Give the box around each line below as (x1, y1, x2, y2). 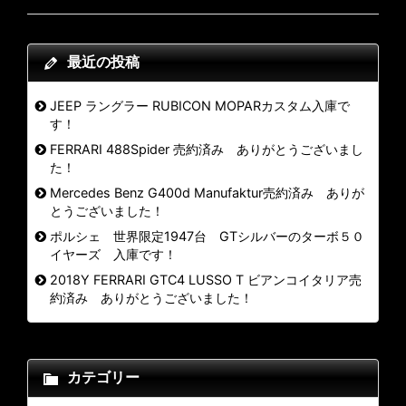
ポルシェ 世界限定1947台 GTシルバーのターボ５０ (50, 228, 364, 245)
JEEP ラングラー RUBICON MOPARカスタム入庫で (50, 98, 350, 114)
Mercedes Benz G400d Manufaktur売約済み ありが (50, 185, 364, 201)
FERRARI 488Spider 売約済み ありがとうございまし (50, 141, 363, 158)
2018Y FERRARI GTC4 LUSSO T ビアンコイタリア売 (50, 272, 362, 288)
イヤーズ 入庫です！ (50, 246, 177, 263)
